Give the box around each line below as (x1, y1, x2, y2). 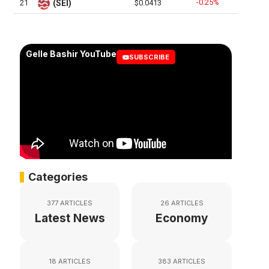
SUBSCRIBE (128, 53, 169, 62)
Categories (28, 171, 88, 184)
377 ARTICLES (47, 199, 93, 208)
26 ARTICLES (160, 199, 204, 208)
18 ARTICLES (49, 257, 91, 266)
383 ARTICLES (158, 257, 206, 266)
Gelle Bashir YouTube (25, 49, 116, 59)
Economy (156, 211, 208, 226)
